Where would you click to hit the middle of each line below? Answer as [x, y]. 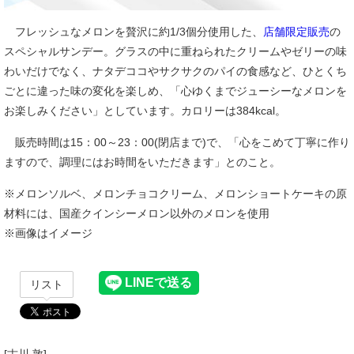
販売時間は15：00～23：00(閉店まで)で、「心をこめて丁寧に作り [177, 143]
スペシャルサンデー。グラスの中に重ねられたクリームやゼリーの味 [175, 52]
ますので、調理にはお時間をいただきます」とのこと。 [142, 162]
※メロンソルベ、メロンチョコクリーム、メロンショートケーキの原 [175, 194]
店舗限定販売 [296, 32]
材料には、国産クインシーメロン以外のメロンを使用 [137, 214]
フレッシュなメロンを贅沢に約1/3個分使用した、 [134, 32]
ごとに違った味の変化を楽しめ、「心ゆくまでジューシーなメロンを [175, 91]
